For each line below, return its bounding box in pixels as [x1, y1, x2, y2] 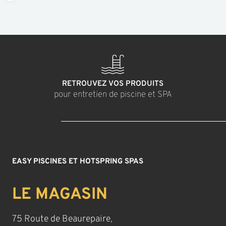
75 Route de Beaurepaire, [12, 213, 113, 225]
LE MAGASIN [12, 184, 108, 205]
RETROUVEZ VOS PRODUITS [62, 79, 164, 89]
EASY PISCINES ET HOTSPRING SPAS [12, 157, 144, 167]
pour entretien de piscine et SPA [53, 89, 172, 101]
